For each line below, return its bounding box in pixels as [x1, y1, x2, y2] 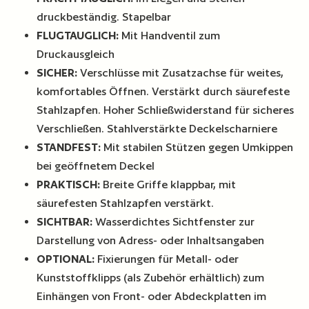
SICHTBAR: [37, 215, 93, 228]
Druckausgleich [37, 47, 115, 61]
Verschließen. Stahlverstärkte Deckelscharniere [37, 121, 278, 135]
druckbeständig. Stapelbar [37, 10, 172, 23]
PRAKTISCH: [37, 177, 101, 191]
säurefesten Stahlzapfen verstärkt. [37, 196, 215, 210]
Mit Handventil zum [119, 28, 221, 42]
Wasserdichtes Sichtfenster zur [92, 215, 255, 228]
